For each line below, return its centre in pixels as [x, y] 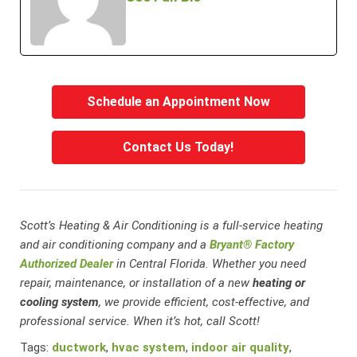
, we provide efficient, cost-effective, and [204, 302]
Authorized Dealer [67, 263]
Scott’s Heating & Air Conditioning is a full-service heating [172, 225]
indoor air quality [241, 347]
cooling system [60, 302]
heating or [279, 282]
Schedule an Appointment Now [178, 101]
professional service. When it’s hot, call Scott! [140, 321]
